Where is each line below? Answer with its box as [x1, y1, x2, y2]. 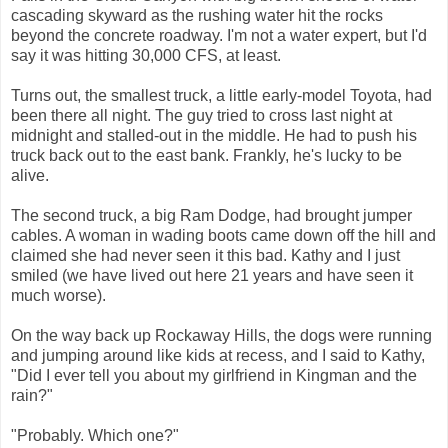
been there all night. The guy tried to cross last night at [11, 106, 392, 124]
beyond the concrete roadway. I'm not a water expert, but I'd [11, 26, 427, 44]
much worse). [11, 286, 106, 304]
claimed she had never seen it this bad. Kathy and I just [11, 246, 400, 264]
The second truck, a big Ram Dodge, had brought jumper [11, 206, 412, 224]
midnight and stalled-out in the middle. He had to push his [11, 126, 417, 144]
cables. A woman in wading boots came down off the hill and [11, 226, 436, 244]
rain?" [11, 386, 53, 404]
